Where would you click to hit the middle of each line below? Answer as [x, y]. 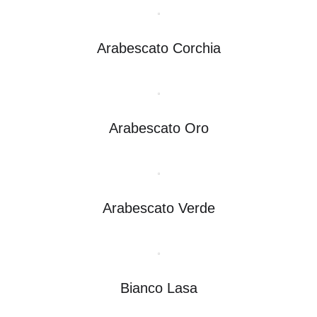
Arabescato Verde [158, 208]
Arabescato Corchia [158, 48]
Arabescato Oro [158, 128]
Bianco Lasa [158, 288]
